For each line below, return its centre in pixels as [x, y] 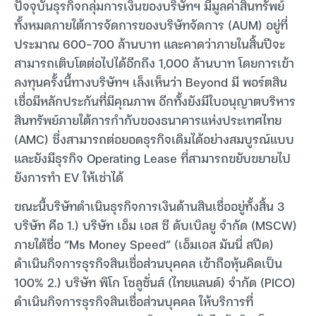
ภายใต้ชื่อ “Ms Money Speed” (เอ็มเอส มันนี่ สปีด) [144, 244]
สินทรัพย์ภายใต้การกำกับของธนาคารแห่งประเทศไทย [148, 120]
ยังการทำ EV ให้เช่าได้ [69, 177]
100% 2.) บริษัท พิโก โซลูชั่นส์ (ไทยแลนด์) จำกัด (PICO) [155, 282]
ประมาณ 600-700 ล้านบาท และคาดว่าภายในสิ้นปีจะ [150, 43]
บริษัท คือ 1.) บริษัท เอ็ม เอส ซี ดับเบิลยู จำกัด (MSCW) [156, 225]
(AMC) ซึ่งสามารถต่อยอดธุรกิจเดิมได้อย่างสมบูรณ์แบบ [154, 139]
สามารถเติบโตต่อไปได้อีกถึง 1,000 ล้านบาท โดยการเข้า [154, 62]
